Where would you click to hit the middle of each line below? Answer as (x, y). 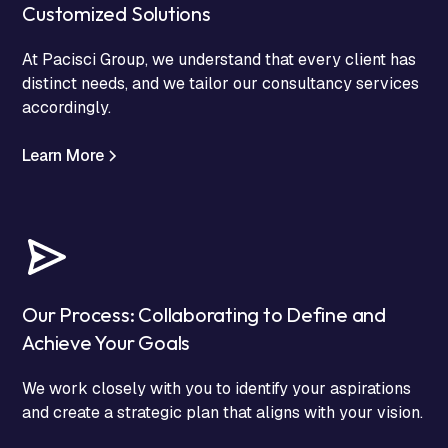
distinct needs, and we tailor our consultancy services (221, 83)
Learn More (63, 155)
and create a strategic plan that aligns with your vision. (223, 412)
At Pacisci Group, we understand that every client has (219, 59)
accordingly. (67, 107)
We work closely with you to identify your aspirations (217, 388)
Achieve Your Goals (106, 342)
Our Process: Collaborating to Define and (204, 314)
